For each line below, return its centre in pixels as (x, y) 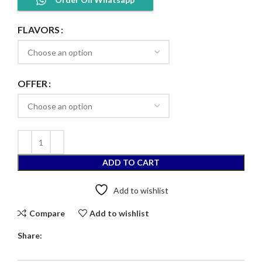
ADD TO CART (131, 162)
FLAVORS (39, 30)
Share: (30, 235)
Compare (47, 213)
